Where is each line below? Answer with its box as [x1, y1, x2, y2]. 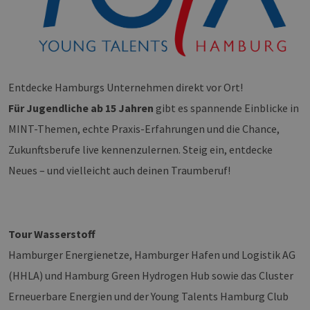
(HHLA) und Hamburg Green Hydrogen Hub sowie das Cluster [8, 268, 293, 283]
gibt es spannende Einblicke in [154, 101, 299, 116]
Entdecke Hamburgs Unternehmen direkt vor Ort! [8, 80, 243, 95]
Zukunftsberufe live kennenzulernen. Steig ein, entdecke [8, 143, 273, 157]
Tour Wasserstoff [8, 227, 95, 241]
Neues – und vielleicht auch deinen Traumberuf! [8, 163, 230, 178]
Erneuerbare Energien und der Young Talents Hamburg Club [8, 289, 289, 304]
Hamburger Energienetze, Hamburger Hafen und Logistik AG [8, 248, 295, 262]
